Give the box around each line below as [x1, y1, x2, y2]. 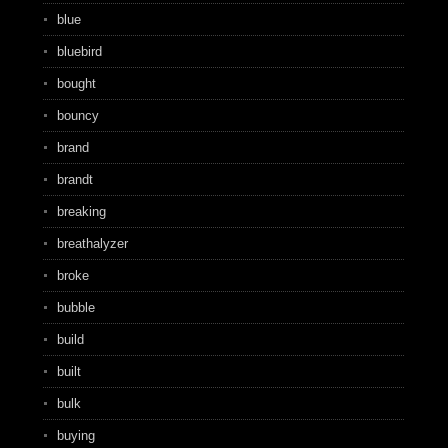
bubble [56, 300, 95, 315]
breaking [56, 204, 106, 219]
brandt [56, 172, 93, 187]
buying [56, 428, 95, 443]
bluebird [56, 44, 102, 59]
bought [56, 76, 96, 91]
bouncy [56, 108, 99, 123]
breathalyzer [56, 236, 128, 251]
